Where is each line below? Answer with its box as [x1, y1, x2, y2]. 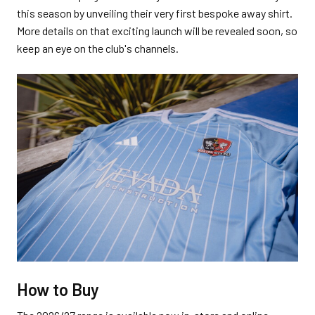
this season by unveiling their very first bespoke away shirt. [17, 6, 292, 20]
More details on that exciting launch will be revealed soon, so [17, 23, 297, 37]
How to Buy [17, 278, 99, 300]
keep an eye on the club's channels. [17, 41, 179, 55]
